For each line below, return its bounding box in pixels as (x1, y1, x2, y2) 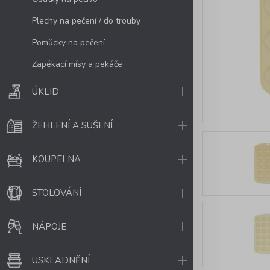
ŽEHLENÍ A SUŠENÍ (32, 119, 113, 131)
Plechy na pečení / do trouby (32, 14, 140, 27)
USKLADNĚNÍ (32, 254, 90, 266)
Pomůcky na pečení (32, 36, 105, 48)
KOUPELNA (32, 153, 81, 165)
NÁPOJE (32, 221, 66, 233)
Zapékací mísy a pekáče (32, 58, 122, 70)
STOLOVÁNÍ (32, 187, 81, 199)
